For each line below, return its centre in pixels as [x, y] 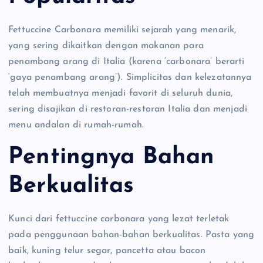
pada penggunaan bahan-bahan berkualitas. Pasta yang [131, 235]
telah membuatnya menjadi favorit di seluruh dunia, [121, 93]
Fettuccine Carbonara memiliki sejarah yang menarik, [122, 30]
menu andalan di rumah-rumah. [76, 125]
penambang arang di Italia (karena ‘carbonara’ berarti [127, 61]
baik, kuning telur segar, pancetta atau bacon [107, 250]
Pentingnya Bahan [112, 158]
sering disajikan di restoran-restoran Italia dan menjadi [128, 109]
